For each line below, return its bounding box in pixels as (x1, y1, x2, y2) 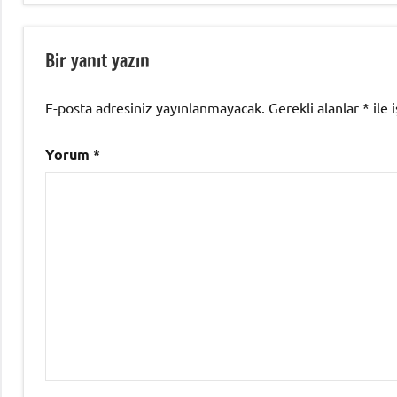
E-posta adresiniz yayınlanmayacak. (45, 97, 265, 116)
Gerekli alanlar (269, 97, 362, 116)
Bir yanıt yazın (45, 47, 150, 74)
